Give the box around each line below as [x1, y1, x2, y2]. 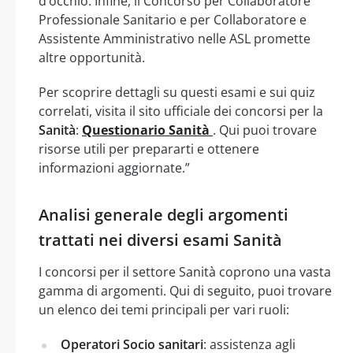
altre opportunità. [39, 48, 145, 66]
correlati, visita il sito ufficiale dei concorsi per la [39, 102, 323, 120]
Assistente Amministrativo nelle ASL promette [39, 29, 310, 47]
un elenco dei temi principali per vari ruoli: [39, 300, 289, 318]
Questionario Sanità [82, 121, 213, 139]
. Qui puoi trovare [213, 121, 317, 139]
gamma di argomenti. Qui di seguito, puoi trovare [39, 281, 332, 299]
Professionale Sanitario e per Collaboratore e [39, 10, 307, 28]
